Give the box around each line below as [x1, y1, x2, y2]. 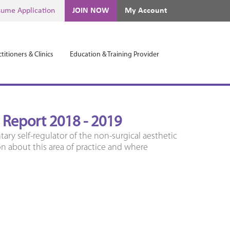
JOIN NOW [72, 7, 109, 15]
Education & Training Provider [70, 51, 159, 59]
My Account [125, 7, 167, 15]
